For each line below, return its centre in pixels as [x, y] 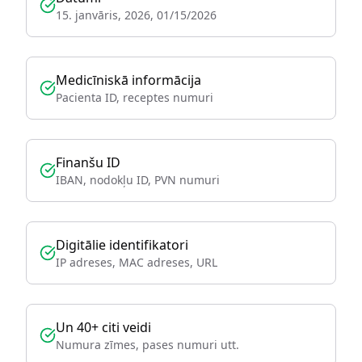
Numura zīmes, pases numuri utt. [147, 345]
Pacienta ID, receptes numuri [135, 97]
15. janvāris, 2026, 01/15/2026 [136, 15]
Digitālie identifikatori [122, 245]
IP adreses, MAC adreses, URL [137, 262]
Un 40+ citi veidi [103, 327]
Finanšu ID [88, 162]
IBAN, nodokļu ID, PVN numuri [138, 180]
